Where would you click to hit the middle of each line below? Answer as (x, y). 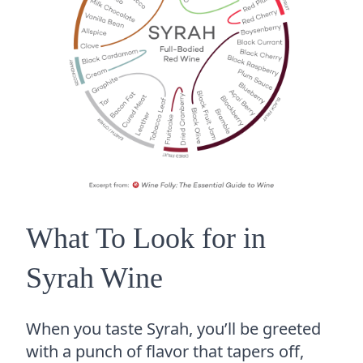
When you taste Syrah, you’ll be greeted (173, 328)
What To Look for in (146, 238)
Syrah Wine (94, 278)
